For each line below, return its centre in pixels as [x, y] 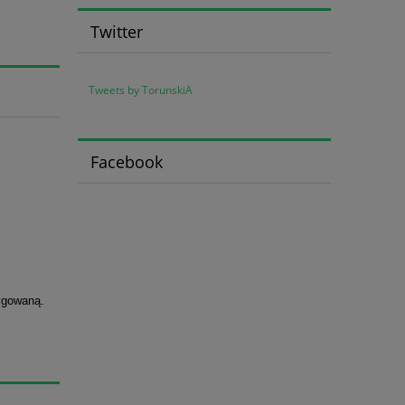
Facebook [126, 161]
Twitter [116, 31]
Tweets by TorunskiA [141, 90]
